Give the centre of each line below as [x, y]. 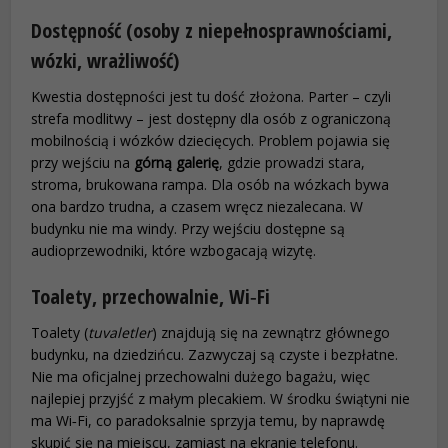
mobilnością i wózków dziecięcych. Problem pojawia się [211, 141]
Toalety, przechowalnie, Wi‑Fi [151, 297]
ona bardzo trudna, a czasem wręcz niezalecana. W [197, 207]
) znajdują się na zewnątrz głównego [271, 333]
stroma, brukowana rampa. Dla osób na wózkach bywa [210, 185]
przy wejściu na [83, 163]
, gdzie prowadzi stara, [292, 163]
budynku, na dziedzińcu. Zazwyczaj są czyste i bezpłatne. [215, 355]
